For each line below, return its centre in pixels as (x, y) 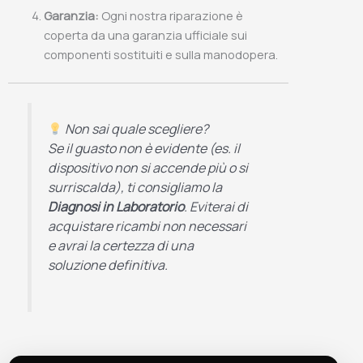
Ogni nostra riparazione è (171, 16)
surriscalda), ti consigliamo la (135, 188)
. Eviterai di (216, 207)
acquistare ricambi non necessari (147, 226)
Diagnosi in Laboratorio (116, 207)
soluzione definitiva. (108, 265)
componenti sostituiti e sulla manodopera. (160, 55)
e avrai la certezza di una (121, 246)
